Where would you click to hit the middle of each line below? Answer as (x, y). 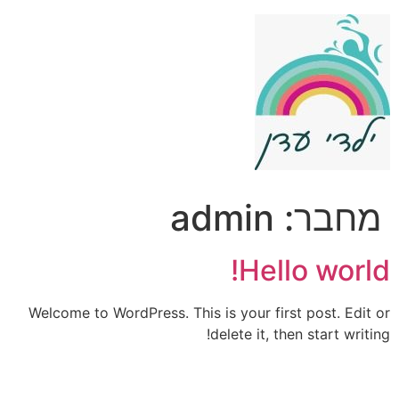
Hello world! (314, 270)
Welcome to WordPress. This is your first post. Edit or (209, 313)
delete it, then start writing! (300, 334)
